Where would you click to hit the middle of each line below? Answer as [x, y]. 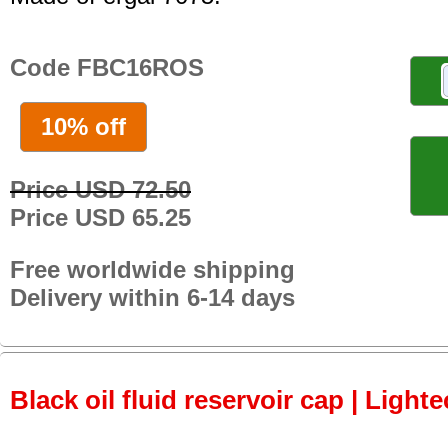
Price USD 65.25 [100, 217]
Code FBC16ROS [107, 68]
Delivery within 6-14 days [152, 297]
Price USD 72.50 [100, 189]
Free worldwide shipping [152, 269]
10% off [83, 126]
